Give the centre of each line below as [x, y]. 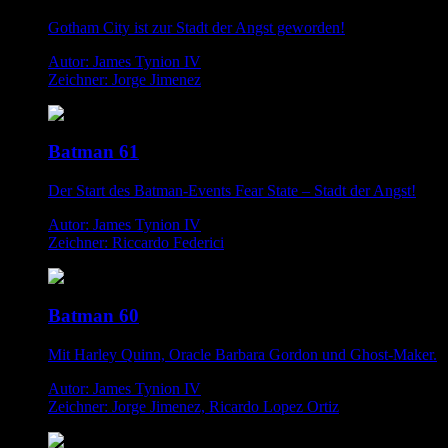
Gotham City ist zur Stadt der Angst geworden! [196, 27]
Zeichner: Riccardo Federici [136, 243]
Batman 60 [93, 315]
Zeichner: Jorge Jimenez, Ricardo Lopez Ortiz [193, 406]
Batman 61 [93, 152]
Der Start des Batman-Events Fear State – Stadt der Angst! [232, 191]
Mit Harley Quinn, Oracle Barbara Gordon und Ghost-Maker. [242, 354]
